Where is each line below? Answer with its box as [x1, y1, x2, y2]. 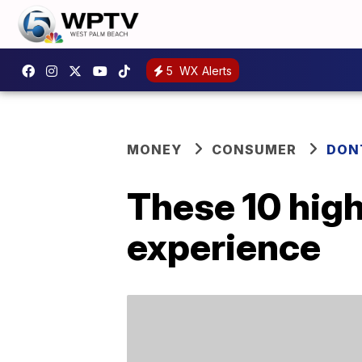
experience [127, 224, 321, 269]
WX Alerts [176, 63, 232, 78]
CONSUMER [212, 141, 297, 158]
